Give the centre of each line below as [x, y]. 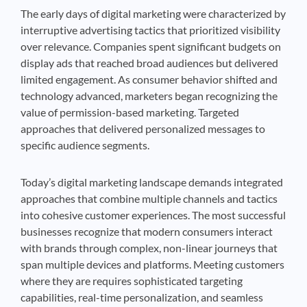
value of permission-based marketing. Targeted [130, 112]
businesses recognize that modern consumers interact [147, 232]
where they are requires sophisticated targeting [132, 281]
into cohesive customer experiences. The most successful [153, 215]
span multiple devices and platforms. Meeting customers [152, 265]
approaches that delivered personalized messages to [143, 129]
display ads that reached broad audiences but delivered [149, 63]
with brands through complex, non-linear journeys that [149, 248]
